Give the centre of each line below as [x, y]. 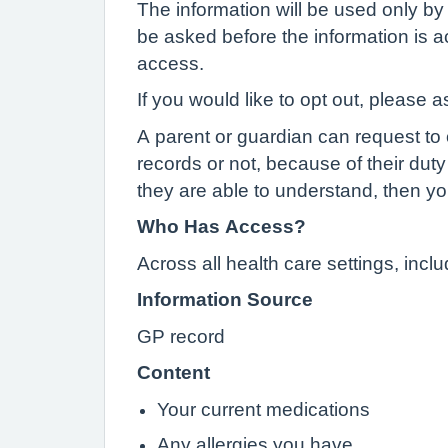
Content [173, 372]
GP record [181, 336]
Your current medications [263, 409]
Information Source [225, 299]
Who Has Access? [221, 226]
